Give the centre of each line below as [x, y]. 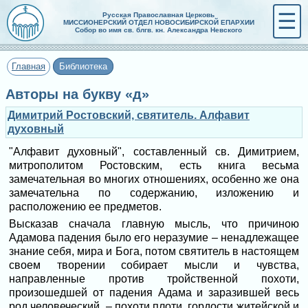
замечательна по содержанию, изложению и [154, 193]
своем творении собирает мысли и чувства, [154, 265]
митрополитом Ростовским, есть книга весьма [154, 165]
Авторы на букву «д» [77, 94]
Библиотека [83, 66]
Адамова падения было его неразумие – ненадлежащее [154, 238]
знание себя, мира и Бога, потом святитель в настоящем [154, 251]
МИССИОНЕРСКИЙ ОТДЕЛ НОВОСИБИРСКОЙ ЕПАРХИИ [158, 22]
